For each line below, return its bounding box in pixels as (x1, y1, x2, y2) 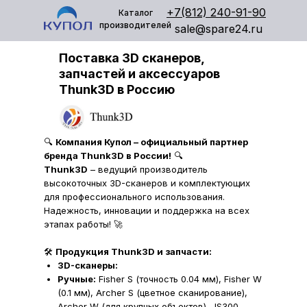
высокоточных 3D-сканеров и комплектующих (44, 177, 250, 188)
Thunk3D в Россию (59, 82, 175, 97)
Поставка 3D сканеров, (59, 51, 204, 65)
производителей (99, 20, 171, 30)
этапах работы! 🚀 (44, 219, 123, 230)
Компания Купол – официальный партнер (56, 136, 248, 147)
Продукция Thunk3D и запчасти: (56, 246, 212, 257)
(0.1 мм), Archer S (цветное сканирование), (58, 287, 247, 298)
